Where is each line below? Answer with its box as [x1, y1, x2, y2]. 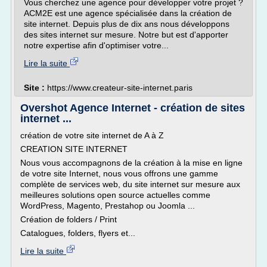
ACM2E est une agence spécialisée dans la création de [24, 8, 232, 18]
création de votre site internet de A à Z [20, 131, 164, 140]
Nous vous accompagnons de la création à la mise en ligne [20, 158, 243, 167]
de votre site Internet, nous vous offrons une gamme [20, 169, 218, 178]
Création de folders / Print [20, 215, 117, 224]
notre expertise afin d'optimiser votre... [24, 41, 169, 50]
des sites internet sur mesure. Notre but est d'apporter [24, 30, 228, 39]
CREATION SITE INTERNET [20, 144, 128, 154]
